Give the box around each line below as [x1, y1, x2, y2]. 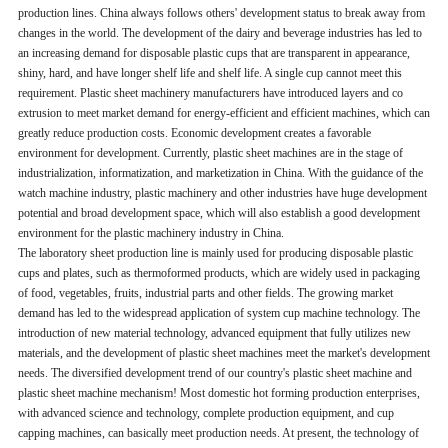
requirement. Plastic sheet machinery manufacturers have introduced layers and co [17, 85, 403, 100]
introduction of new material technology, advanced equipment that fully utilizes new [17, 325, 411, 340]
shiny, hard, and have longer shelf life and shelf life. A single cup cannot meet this [17, 65, 402, 80]
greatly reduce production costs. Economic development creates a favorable [17, 125, 371, 140]
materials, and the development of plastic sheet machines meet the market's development [17, 345, 430, 360]
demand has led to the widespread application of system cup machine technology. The [17, 305, 420, 320]
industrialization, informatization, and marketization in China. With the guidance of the [17, 165, 423, 180]
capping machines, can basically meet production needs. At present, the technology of [17, 425, 419, 440]
